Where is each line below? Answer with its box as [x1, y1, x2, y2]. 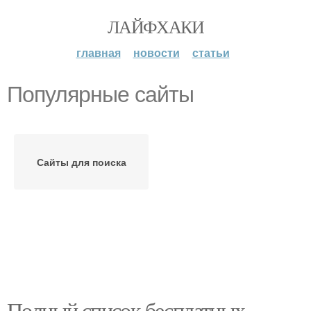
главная [76, 44, 121, 60]
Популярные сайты [7, 82, 194, 107]
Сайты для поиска [36, 155, 126, 169]
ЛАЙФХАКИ [107, 15, 204, 38]
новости [133, 44, 180, 60]
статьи [192, 44, 230, 60]
